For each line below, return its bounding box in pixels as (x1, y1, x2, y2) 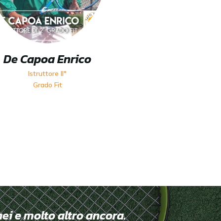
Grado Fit (33, 80, 62, 90)
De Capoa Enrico (3, 50, 91, 68)
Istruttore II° (28, 69, 67, 78)
